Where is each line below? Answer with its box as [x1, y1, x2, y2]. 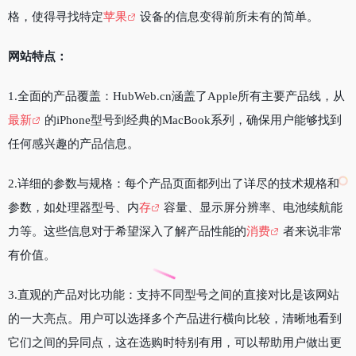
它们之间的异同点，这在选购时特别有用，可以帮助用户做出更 [8, 335, 342, 349]
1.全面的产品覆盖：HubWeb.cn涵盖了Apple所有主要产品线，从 [8, 89, 345, 103]
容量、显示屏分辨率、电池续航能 [164, 200, 342, 214]
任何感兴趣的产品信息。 [8, 137, 139, 150]
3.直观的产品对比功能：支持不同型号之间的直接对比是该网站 [8, 288, 339, 301]
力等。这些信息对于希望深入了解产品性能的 [8, 224, 246, 238]
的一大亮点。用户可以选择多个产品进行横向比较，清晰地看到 [8, 311, 342, 325]
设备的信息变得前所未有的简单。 [140, 10, 319, 23]
